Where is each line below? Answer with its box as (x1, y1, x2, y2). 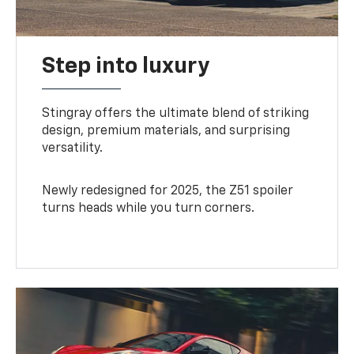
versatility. (42, 141, 104, 155)
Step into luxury (42, 55, 210, 77)
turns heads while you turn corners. (42, 201, 255, 215)
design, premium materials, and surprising (42, 124, 291, 137)
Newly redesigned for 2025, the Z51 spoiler (42, 184, 294, 198)
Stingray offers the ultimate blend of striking (42, 107, 310, 120)
